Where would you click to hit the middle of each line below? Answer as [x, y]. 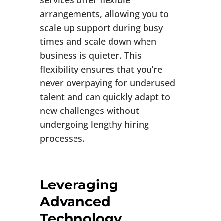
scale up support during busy [101, 28]
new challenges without [89, 111]
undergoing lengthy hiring [94, 125]
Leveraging [79, 185]
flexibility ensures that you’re [101, 69]
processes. [62, 138]
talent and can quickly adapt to [105, 97]
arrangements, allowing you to [104, 14]
